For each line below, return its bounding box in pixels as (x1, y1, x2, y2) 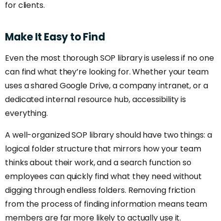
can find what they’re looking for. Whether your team (5, 66, 209, 78)
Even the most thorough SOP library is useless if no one (5, 52, 214, 64)
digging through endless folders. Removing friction (5, 184, 195, 196)
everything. (5, 108, 48, 119)
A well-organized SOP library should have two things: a (5, 129, 212, 141)
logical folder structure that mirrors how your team (5, 143, 201, 155)
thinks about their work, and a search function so (5, 157, 192, 169)
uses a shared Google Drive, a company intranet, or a (5, 80, 208, 92)
